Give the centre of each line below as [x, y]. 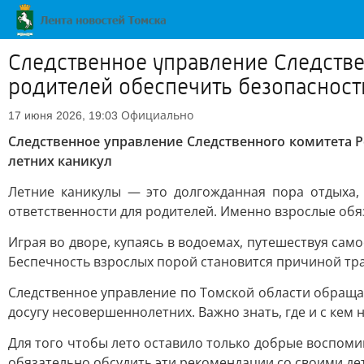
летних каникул [60, 161]
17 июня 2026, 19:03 [63, 115]
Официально [157, 115]
